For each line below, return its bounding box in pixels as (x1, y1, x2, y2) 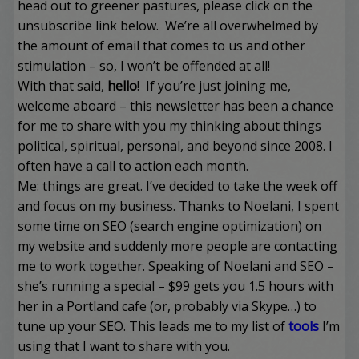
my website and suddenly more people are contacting (18, 237, 338, 255)
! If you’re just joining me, (137, 77, 292, 95)
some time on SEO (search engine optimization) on (18, 217, 322, 235)
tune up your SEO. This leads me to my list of (18, 317, 289, 335)
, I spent (291, 197, 340, 215)
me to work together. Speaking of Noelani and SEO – (18, 257, 335, 275)
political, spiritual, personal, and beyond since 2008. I (18, 137, 333, 155)
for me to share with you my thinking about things (18, 117, 322, 135)
